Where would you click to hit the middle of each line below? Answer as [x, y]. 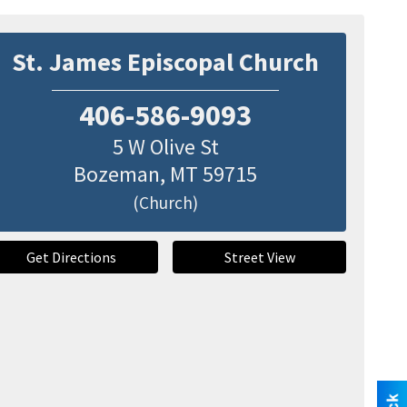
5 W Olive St [165, 146]
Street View [259, 257]
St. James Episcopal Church [166, 61]
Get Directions [72, 257]
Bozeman [117, 174]
